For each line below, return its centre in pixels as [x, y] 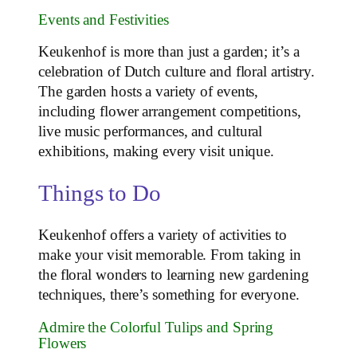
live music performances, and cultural [151, 132]
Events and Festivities [104, 20]
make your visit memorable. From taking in [170, 255]
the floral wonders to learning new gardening [174, 275]
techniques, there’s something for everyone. [169, 294]
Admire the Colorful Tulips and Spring [156, 328]
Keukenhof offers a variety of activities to [163, 235]
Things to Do [100, 193]
